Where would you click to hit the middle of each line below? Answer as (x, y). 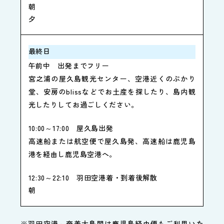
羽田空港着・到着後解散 (117, 178)
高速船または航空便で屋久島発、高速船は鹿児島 (112, 141)
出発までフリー (83, 66)
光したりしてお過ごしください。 (83, 105)
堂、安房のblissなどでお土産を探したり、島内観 (112, 92)
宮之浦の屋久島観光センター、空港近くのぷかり (112, 79)
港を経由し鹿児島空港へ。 (72, 154)
